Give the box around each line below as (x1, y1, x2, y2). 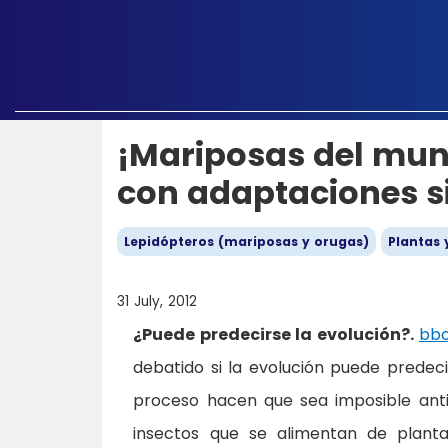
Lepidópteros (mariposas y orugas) (124, 233, 369, 250)
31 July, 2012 (117, 292, 197, 311)
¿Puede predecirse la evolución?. (133, 323, 414, 346)
